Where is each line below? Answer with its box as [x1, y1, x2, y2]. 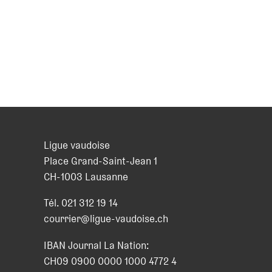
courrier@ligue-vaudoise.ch [44, 211, 168, 227]
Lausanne [85, 169, 128, 185]
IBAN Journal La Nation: [44, 237, 149, 253]
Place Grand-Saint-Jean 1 [44, 153, 157, 169]
